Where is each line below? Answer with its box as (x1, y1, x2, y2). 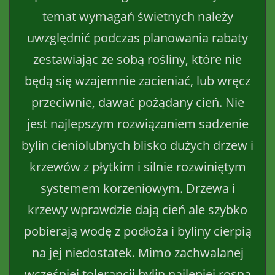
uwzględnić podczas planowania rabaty (27, 29, 248, 46)
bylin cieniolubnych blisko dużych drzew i (21, 136, 254, 153)
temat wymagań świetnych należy (42, 7, 233, 25)
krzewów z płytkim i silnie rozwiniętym (29, 158, 246, 175)
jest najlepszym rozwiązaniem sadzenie (26, 115, 249, 132)
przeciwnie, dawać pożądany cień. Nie (31, 93, 244, 110)
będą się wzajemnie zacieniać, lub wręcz (25, 72, 250, 89)
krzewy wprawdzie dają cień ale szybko (28, 201, 247, 218)
